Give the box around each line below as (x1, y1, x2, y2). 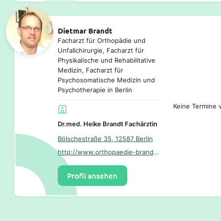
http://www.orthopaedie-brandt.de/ (153, 148, 159, 156)
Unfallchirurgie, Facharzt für (58, 46, 145, 54)
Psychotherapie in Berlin (58, 85, 133, 94)
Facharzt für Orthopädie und (58, 36, 146, 44)
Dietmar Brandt (58, 25, 113, 36)
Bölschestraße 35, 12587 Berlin (58, 134, 153, 143)
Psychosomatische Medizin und (58, 75, 155, 84)
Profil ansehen (67, 171, 118, 181)
